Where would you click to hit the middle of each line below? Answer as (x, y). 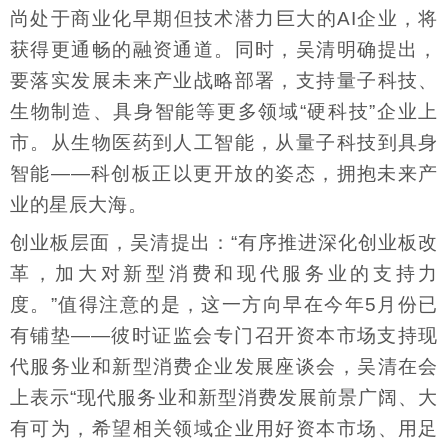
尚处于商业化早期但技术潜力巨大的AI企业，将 (224, 18)
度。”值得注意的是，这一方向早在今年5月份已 (224, 305)
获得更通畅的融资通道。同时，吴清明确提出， (224, 49)
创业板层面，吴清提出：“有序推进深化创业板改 (224, 243)
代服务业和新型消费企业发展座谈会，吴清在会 (224, 367)
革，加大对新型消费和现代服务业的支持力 (224, 274)
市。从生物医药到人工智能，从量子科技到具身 (224, 142)
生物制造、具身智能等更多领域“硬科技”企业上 (224, 111)
